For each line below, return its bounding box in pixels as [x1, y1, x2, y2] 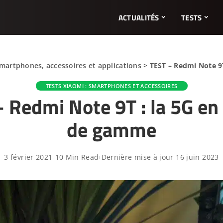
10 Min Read [55, 152, 99, 162]
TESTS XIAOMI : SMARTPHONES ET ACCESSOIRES [45, 82, 178, 90]
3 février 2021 [4, 152, 53, 162]
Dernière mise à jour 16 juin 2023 [101, 152, 219, 162]
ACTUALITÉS [118, 11, 159, 23]
